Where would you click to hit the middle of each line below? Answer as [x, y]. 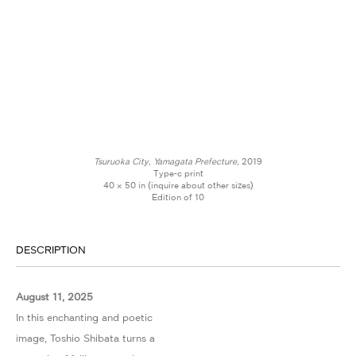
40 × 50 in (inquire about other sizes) [178, 185]
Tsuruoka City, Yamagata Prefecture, [166, 161]
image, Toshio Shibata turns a [85, 338]
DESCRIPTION [51, 248]
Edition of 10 [178, 197]
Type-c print [178, 173]
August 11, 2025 [54, 296]
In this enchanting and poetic [84, 317]
